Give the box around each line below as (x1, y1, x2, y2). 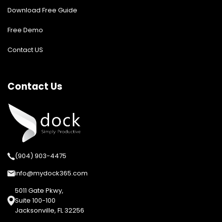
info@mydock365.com (15, 168, 88, 178)
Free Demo (7, 25, 43, 35)
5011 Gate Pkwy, (15, 186, 63, 196)
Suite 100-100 (15, 196, 55, 206)
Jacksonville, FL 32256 (15, 206, 84, 216)
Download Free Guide (7, 5, 77, 15)
